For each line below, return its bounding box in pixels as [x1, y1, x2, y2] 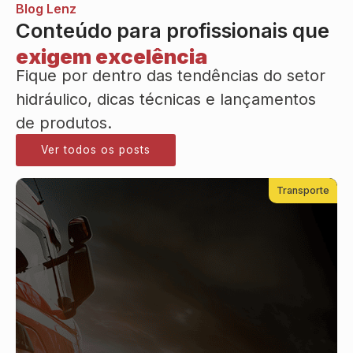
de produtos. [16, 113, 112, 133]
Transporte [277, 184, 329, 196]
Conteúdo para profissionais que [16, 18, 329, 43]
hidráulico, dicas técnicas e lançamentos [16, 90, 316, 110]
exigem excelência [16, 44, 207, 69]
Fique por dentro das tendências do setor [16, 66, 325, 86]
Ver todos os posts [41, 143, 150, 156]
